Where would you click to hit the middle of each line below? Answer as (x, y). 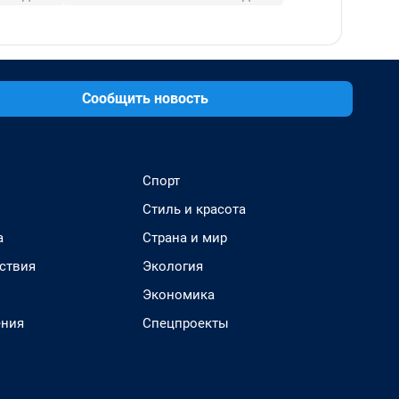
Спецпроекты (186, 323)
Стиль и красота (194, 209)
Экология (173, 266)
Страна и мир (185, 237)
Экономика (179, 294)
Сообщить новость (145, 98)
